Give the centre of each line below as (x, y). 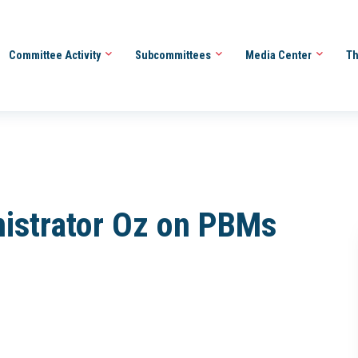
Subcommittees (174, 55)
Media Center (279, 55)
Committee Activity (56, 55)
